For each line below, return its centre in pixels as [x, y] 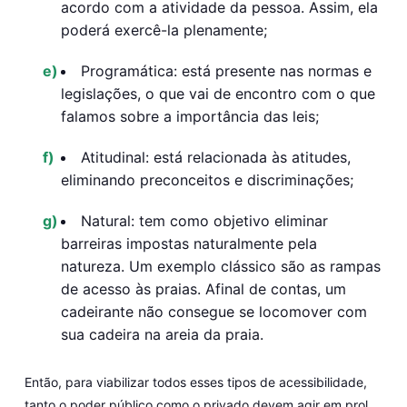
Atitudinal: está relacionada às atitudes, [215, 157]
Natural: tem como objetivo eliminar [204, 220]
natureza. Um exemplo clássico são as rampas [220, 266]
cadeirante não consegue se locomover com [213, 311]
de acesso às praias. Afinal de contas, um [203, 288]
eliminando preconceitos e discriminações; [207, 179]
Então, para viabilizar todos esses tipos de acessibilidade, [195, 382]
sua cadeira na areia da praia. [164, 334]
